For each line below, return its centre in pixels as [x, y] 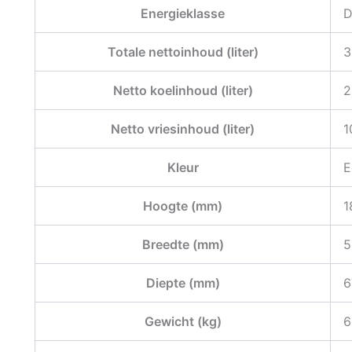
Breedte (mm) [183, 245]
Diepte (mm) [183, 283]
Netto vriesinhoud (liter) [183, 129]
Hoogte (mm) [183, 206]
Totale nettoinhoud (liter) [183, 52]
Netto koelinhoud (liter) [183, 91]
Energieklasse [183, 14]
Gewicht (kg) [183, 322]
